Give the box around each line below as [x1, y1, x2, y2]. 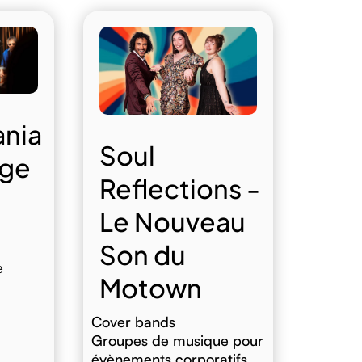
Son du [99, 238, 187, 271]
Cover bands [91, 313, 176, 331]
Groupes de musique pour [91, 331, 264, 350]
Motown [99, 271, 203, 305]
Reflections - [99, 172, 261, 205]
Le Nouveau [99, 205, 246, 238]
